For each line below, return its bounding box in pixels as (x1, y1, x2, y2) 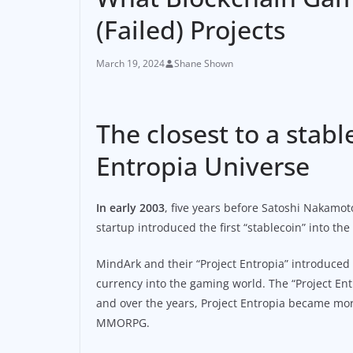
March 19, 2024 (96, 57, 165, 70)
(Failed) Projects (96, 13, 285, 46)
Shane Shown (174, 57, 233, 70)
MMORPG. (96, 315, 150, 330)
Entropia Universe (96, 149, 310, 183)
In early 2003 (96, 200, 165, 215)
